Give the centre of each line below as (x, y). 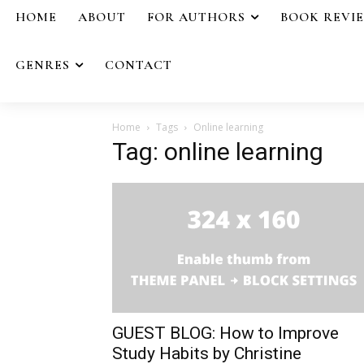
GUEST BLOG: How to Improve (225, 333)
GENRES (43, 65)
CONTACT (139, 65)
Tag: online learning (218, 151)
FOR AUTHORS (196, 17)
